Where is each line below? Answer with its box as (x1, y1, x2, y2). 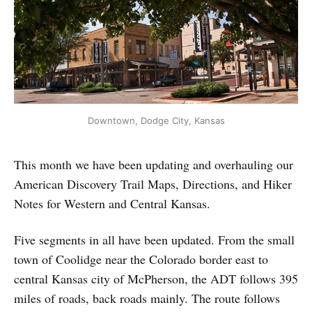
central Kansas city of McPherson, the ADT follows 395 (14, 270, 298, 287)
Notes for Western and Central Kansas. (14, 194, 210, 212)
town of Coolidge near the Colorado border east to (14, 250, 268, 267)
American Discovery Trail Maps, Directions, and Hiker (14, 175, 292, 192)
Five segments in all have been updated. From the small (14, 231, 295, 248)
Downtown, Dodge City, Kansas (87, 114, 225, 126)
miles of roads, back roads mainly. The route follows (14, 289, 280, 306)
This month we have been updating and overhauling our (14, 155, 293, 173)
